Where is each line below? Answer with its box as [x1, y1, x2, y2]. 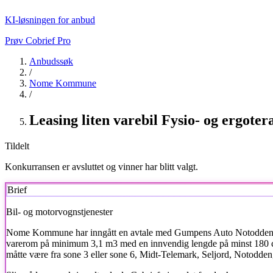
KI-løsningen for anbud [5, 15, 95, 25]
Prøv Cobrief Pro [5, 35, 71, 46]
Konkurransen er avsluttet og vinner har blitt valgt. [5, 161, 198, 172]
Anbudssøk [29, 56, 73, 66]
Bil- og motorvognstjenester [6, 206, 113, 217]
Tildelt [5, 140, 29, 151]
